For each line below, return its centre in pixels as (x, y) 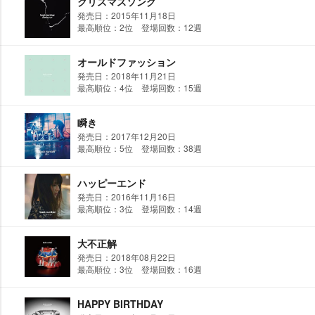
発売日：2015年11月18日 (127, 15)
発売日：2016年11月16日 (127, 197)
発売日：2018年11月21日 (127, 76)
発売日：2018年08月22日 (127, 257)
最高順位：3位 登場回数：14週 (140, 208)
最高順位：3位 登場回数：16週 (140, 269)
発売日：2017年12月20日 (127, 136)
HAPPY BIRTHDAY (120, 304)
